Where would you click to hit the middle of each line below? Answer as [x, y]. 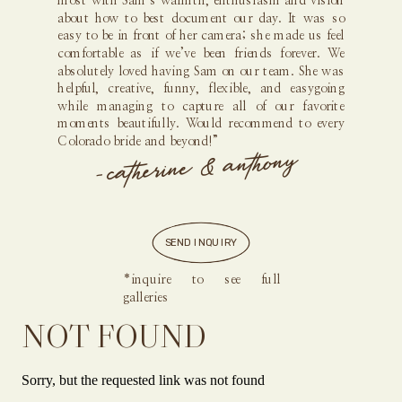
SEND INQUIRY [201, 243]
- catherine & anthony [197, 170]
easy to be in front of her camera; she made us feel [201, 36]
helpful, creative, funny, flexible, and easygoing [201, 89]
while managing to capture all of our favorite [201, 106]
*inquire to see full [202, 280]
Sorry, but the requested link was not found [143, 380]
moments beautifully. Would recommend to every [201, 124]
